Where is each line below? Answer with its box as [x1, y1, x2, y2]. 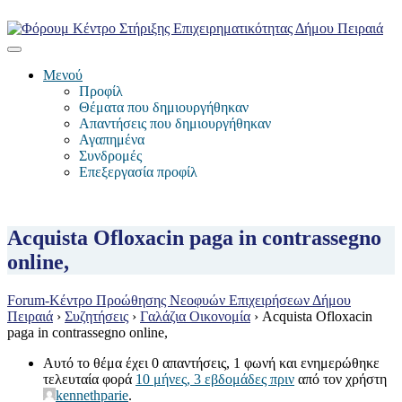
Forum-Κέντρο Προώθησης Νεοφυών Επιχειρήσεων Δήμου [7, 292, 351, 308]
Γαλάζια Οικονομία [140, 308, 250, 324]
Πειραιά [7, 308, 53, 324]
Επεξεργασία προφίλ [79, 164, 197, 179]
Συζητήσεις [65, 308, 128, 324]
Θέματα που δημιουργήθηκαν [79, 100, 249, 115]
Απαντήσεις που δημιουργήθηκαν [79, 116, 271, 131]
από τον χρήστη [294, 371, 387, 387]
